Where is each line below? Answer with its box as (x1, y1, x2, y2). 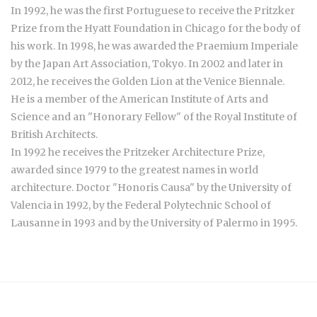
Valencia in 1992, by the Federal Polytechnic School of (11, 199, 271, 212)
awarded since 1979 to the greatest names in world (11, 163, 258, 176)
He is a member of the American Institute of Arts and (11, 93, 268, 105)
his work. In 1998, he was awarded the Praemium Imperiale (11, 40, 298, 52)
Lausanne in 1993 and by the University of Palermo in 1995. (11, 217, 297, 229)
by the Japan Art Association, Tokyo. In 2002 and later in (11, 57, 283, 70)
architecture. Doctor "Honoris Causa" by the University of (11, 181, 292, 194)
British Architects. (11, 128, 98, 141)
